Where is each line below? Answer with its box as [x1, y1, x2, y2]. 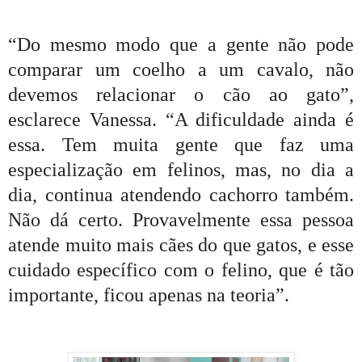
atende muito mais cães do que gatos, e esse [8, 234, 354, 255]
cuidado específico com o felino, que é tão [8, 259, 354, 280]
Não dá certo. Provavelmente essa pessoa [8, 208, 354, 230]
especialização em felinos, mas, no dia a [8, 158, 354, 180]
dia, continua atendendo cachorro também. [8, 183, 354, 205]
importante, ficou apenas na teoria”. [8, 284, 289, 305]
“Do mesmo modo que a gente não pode [8, 33, 354, 55]
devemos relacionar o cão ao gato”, [8, 83, 354, 105]
